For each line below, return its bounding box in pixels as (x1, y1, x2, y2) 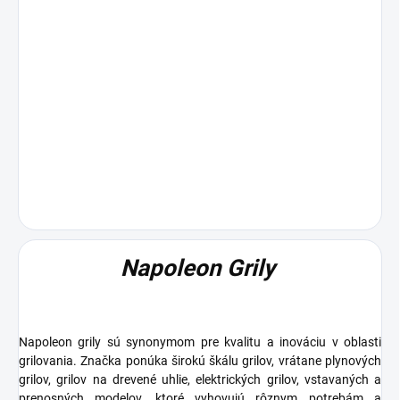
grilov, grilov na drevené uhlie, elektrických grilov (19, 371, 296, 387)
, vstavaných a (296, 371, 381, 387)
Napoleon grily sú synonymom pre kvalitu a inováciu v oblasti (19, 334, 381, 349)
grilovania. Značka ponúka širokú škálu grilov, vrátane (19, 353, 325, 368)
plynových (325, 353, 381, 368)
